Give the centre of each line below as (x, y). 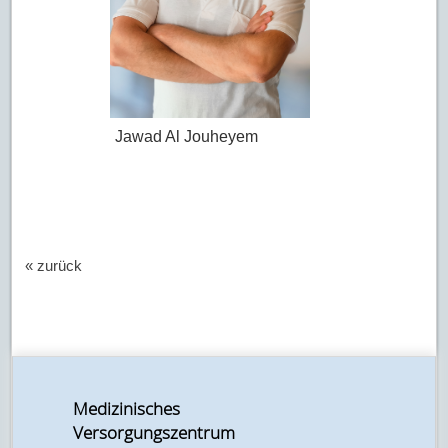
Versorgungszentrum (154, 433)
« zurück (54, 266)
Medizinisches (127, 409)
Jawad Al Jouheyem (186, 137)
